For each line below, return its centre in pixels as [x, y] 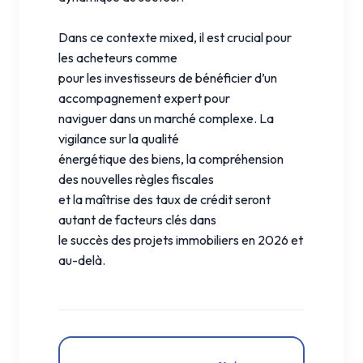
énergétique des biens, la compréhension [171, 158]
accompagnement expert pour [144, 98]
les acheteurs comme [118, 57]
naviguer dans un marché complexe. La [166, 118]
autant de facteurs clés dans [137, 219]
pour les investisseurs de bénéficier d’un [168, 77]
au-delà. [82, 260]
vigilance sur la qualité [119, 138]
